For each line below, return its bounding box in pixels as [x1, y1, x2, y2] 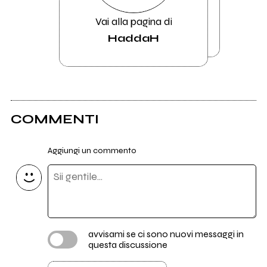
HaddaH [108, 31, 159, 45]
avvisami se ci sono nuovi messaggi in [88, 228, 244, 240]
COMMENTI [10, 111, 99, 127]
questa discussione [88, 239, 167, 251]
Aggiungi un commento [47, 145, 136, 156]
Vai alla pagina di [95, 15, 172, 29]
